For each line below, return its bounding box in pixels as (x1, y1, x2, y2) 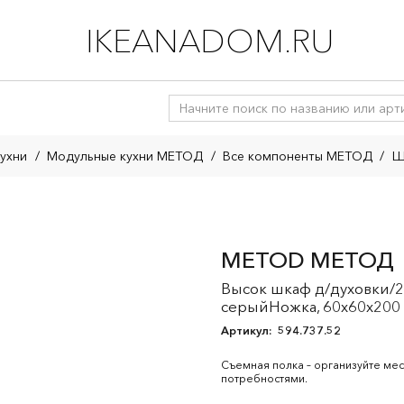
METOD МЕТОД (221, 246, 394, 273)
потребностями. (221, 372, 308, 385)
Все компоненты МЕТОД (222, 148, 372, 164)
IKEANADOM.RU (86, 20, 335, 60)
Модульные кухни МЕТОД (47, 148, 204, 164)
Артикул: (221, 324, 274, 337)
